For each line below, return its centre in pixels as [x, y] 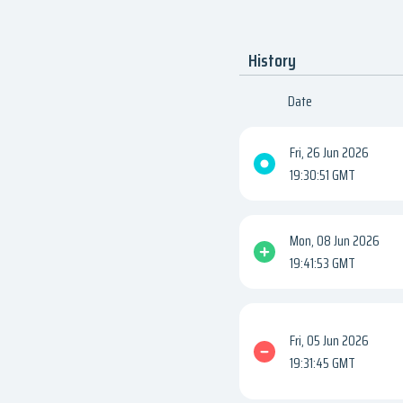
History [272, 61]
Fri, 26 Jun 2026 [329, 153]
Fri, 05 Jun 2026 [329, 340]
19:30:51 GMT [322, 175]
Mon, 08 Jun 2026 [335, 241]
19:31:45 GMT [322, 363]
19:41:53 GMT [322, 264]
